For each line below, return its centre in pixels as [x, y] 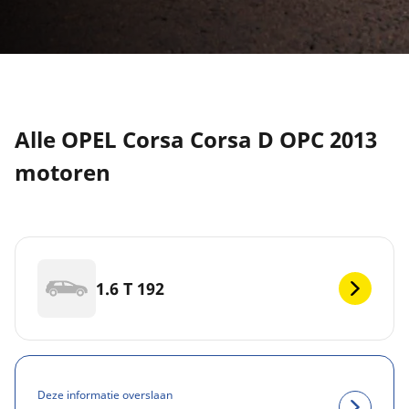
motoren [63, 173]
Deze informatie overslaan [105, 394]
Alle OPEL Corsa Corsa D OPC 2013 [196, 140]
